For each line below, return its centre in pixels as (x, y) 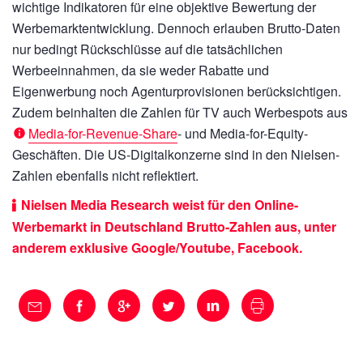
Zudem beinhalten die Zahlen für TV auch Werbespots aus (180, 113)
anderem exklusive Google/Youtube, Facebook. (157, 248)
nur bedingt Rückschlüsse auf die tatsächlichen (147, 49)
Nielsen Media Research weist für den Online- (160, 205)
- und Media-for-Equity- (243, 134)
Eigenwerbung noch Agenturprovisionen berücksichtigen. (177, 92)
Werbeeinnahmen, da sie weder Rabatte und (141, 70)
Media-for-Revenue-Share (103, 134)
